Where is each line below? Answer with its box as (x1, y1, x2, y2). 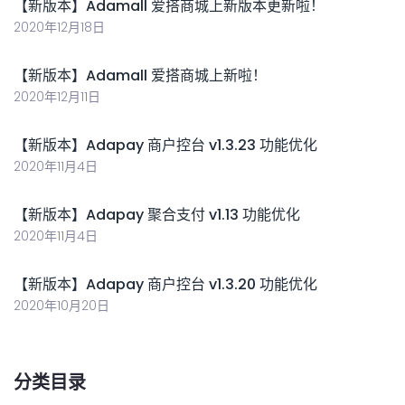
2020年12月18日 (14, 18, 105, 37)
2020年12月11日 (14, 88, 100, 107)
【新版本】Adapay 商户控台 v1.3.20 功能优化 (14, 274, 317, 296)
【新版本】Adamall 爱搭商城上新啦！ (14, 65, 267, 87)
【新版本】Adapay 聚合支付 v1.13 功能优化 (14, 204, 300, 226)
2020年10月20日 (14, 297, 109, 316)
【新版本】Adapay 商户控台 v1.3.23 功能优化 (14, 135, 317, 156)
